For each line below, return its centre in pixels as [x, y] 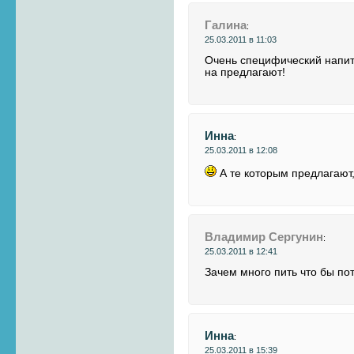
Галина [226, 25]
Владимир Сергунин [264, 237]
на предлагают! [245, 72]
